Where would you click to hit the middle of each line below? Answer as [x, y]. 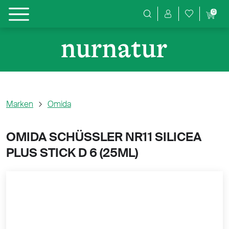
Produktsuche [168, 18]
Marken [20, 104]
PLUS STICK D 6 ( [54, 153]
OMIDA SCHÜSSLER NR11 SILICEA [104, 137]
